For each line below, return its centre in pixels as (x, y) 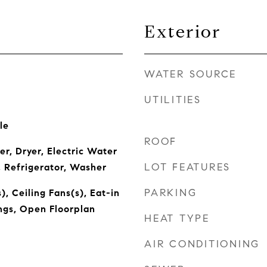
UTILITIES (173, 100)
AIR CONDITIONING (202, 244)
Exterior (183, 32)
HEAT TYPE (177, 218)
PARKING (171, 193)
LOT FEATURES (187, 167)
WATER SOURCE (190, 74)
